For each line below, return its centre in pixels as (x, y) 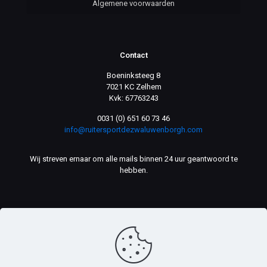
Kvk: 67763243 (133, 98)
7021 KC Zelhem (133, 87)
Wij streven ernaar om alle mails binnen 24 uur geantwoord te (133, 159)
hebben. (133, 170)
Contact (133, 55)
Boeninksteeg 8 (133, 75)
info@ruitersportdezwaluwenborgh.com (133, 130)
